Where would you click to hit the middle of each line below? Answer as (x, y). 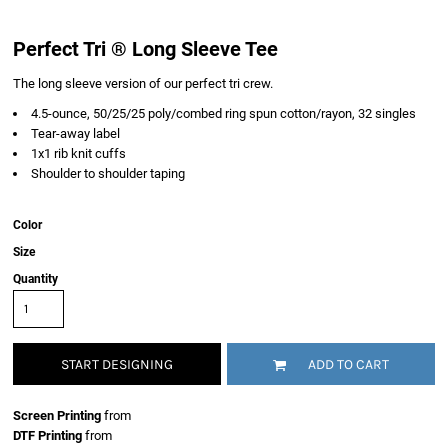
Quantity (35, 279)
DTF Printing (47, 435)
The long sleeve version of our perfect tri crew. (143, 83)
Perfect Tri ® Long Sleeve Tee (145, 49)
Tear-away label (75, 133)
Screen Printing (57, 415)
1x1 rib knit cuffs (78, 153)
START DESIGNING (117, 365)
